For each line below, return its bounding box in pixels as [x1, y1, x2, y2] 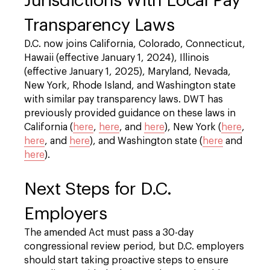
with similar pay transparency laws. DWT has [24, 95, 223, 104]
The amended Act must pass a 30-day [24, 228, 193, 237]
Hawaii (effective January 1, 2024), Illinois [24, 53, 209, 63]
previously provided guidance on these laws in [24, 108, 236, 118]
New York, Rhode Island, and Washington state [24, 81, 236, 90]
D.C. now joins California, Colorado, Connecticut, [24, 39, 245, 49]
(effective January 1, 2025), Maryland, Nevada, [24, 67, 231, 77]
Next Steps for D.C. [24, 180, 172, 198]
